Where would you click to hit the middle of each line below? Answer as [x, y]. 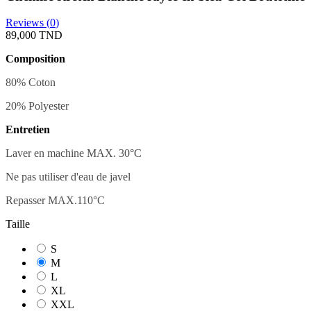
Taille [18, 224]
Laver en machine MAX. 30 [68, 153]
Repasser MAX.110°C [55, 201]
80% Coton [31, 83]
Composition [35, 59]
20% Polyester [37, 106]
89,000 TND [34, 35]
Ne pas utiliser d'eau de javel [68, 177]
